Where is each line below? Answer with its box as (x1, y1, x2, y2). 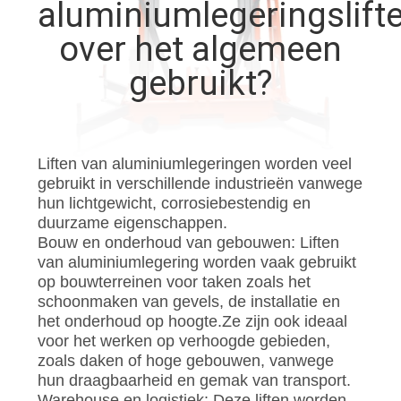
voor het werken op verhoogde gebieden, (37, 331, 330, 350)
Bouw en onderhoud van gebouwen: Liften (37, 233, 339, 252)
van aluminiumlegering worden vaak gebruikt (37, 252, 356, 271)
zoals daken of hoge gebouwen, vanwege (37, 351, 334, 370)
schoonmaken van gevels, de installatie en (37, 292, 340, 311)
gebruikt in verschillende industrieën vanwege (37, 174, 363, 192)
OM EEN (8, 227, 101, 259)
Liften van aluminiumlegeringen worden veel (37, 154, 352, 173)
